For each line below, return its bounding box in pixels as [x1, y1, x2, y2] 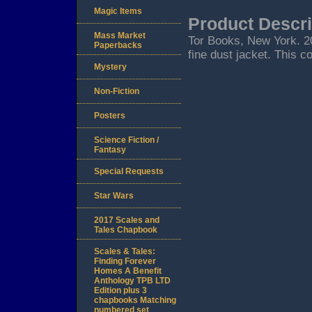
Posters [94, 111, 125, 121]
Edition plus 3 [94, 286, 147, 296]
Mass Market [94, 31, 146, 41]
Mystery [94, 62, 127, 72]
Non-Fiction [94, 86, 139, 97]
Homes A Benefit [94, 266, 162, 276]
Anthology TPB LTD [94, 276, 171, 286]
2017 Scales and [94, 215, 159, 226]
